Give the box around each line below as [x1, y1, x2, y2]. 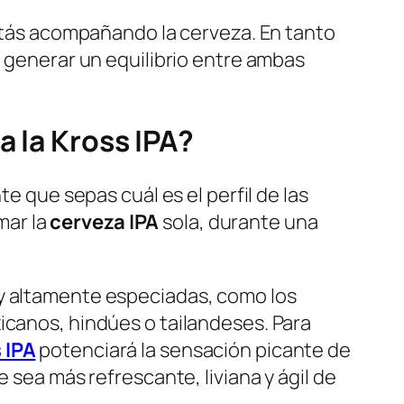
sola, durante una [159, 207, 318, 235]
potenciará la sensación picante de [35, 335, 351, 363]
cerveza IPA [50, 207, 160, 235]
